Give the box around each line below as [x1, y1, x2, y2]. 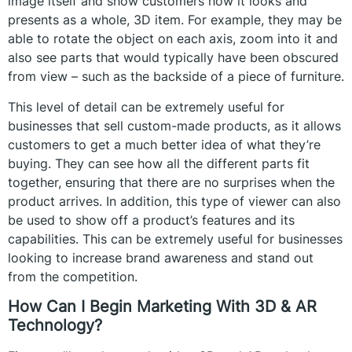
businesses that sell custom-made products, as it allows [8, 117, 341, 134]
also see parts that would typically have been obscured [8, 49, 339, 66]
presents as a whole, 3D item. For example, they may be [8, 12, 342, 28]
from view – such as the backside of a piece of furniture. [8, 68, 344, 85]
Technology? [8, 316, 102, 335]
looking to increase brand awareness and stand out [8, 249, 313, 266]
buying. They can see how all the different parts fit [8, 155, 310, 171]
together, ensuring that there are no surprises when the [8, 174, 335, 190]
